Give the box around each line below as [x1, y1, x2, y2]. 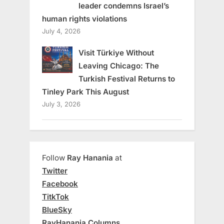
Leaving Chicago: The [78, 61, 159, 71]
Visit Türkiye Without [78, 48, 154, 58]
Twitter [42, 166, 67, 176]
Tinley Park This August [42, 87, 129, 97]
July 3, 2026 [42, 100, 80, 108]
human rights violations [42, 14, 127, 24]
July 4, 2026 [42, 27, 80, 35]
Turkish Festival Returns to [78, 74, 175, 84]
